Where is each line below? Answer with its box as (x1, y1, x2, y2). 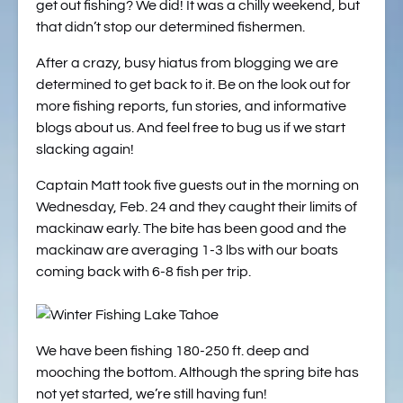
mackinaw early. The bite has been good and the (36, 221, 346, 236)
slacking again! (36, 142, 137, 157)
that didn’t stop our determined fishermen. (36, 20, 305, 34)
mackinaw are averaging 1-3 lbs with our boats (36, 243, 338, 257)
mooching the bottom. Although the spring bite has (36, 365, 359, 380)
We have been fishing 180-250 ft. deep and (36, 344, 309, 358)
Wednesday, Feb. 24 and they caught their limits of (36, 200, 357, 214)
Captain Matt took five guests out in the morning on (36, 178, 359, 193)
